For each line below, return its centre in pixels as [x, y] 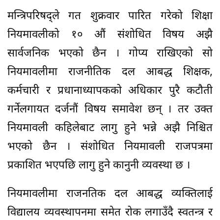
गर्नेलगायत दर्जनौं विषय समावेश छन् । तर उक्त [110, 110]
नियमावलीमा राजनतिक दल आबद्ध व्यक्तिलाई [110, 194]
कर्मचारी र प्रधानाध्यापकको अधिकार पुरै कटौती [110, 91]
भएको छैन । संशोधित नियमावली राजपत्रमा [110, 147]
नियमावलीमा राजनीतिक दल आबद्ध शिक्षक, [110, 73]
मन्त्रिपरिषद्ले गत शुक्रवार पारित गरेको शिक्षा [110, 17]
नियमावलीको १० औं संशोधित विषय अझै [110, 35]
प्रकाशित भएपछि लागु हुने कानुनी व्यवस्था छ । [99, 166]
